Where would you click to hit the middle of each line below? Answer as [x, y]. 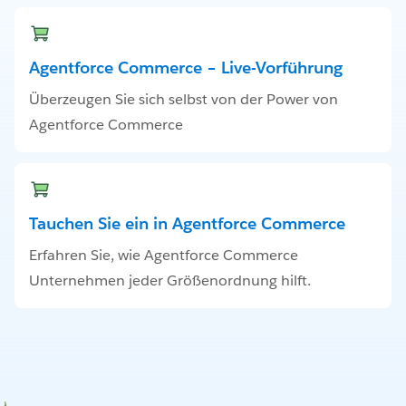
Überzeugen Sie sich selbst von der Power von [184, 100]
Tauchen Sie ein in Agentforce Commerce [187, 224]
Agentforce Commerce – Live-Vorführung [186, 68]
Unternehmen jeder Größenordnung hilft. [170, 281]
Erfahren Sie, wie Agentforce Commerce [164, 256]
